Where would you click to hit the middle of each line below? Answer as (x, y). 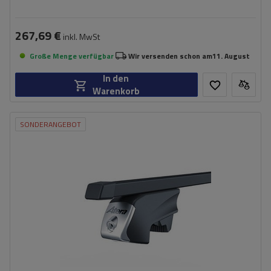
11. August (231, 56)
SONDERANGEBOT (51, 124)
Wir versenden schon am (170, 56)
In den (116, 78)
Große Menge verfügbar (72, 56)
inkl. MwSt (80, 37)
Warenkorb (116, 91)
